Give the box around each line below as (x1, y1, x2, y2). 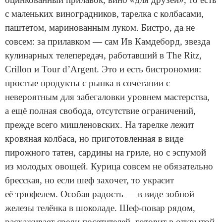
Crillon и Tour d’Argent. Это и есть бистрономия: (5, 64, 201, 75)
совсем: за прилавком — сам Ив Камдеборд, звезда (5, 36, 210, 47)
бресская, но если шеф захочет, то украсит (5, 175, 174, 186)
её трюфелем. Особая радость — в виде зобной (5, 189, 194, 200)
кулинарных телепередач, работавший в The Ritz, (5, 50, 202, 61)
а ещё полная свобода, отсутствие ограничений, (5, 106, 196, 116)
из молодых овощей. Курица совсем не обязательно (5, 161, 213, 172)
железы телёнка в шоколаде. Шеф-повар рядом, (5, 203, 195, 214)
